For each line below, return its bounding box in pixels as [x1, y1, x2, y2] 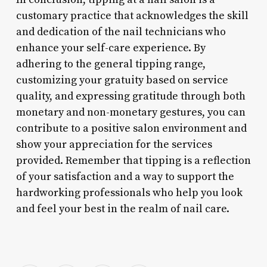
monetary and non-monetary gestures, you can [15, 105, 246, 119]
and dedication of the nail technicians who [15, 24, 226, 39]
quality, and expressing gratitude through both [15, 89, 246, 103]
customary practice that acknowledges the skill [15, 8, 249, 23]
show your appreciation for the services [15, 137, 212, 151]
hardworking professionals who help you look [15, 185, 243, 200]
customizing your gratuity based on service [15, 73, 228, 87]
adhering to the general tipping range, [15, 57, 206, 71]
